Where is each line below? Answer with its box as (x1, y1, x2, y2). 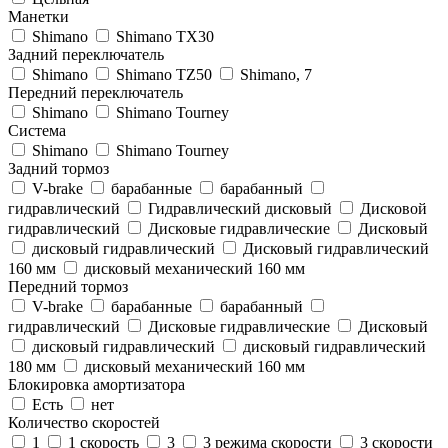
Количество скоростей (8, 413, 160, 431)
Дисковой (356, 199, 427, 217)
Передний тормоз (8, 277, 128, 295)
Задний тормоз (8, 159, 109, 177)
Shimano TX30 (112, 27, 214, 45)
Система (8, 121, 66, 139)
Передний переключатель (8, 83, 183, 101)
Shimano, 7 (236, 65, 312, 83)
